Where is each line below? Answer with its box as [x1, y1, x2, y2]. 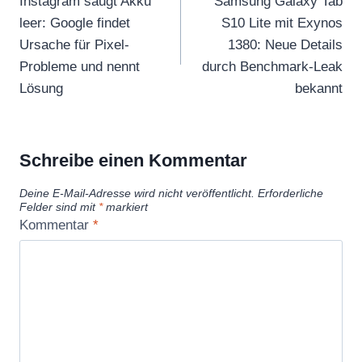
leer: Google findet [19, 15, 130, 31]
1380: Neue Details [228, 36, 343, 53]
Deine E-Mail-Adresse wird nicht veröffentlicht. [19, 187, 255, 200]
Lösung [19, 80, 63, 96]
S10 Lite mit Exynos [221, 15, 343, 31]
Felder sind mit [19, 200, 99, 213]
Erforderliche [258, 187, 323, 200]
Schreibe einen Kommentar [19, 150, 247, 171]
